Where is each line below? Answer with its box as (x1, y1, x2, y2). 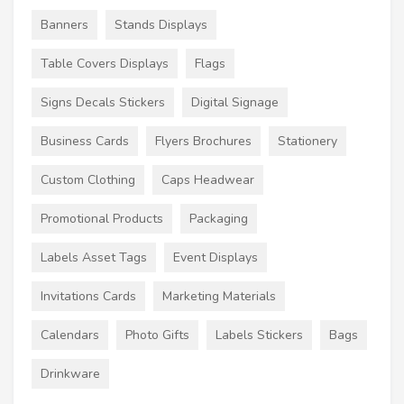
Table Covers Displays (41, 55, 169, 72)
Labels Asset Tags (41, 249, 147, 266)
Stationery (278, 133, 337, 150)
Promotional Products (41, 210, 163, 227)
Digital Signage (191, 94, 279, 111)
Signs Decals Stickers (41, 94, 165, 111)
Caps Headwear (161, 171, 254, 188)
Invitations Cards (41, 288, 136, 305)
